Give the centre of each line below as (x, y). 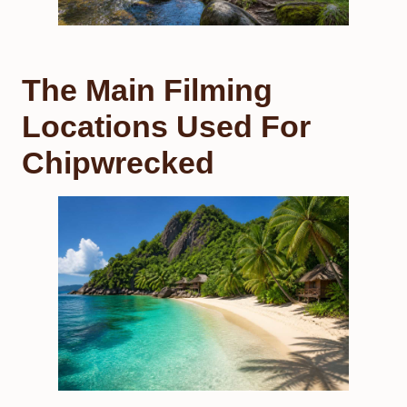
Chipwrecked (118, 163)
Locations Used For (166, 127)
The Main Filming (147, 90)
